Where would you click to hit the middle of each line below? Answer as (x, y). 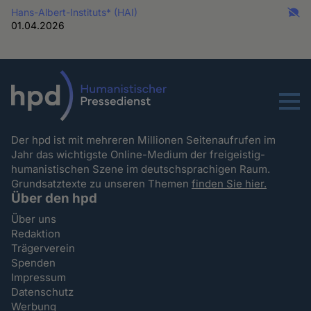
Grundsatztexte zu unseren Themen (102, 183)
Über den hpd (54, 198)
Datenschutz (43, 292)
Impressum (39, 277)
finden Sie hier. (229, 183)
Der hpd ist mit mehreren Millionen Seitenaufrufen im (144, 140)
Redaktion (36, 233)
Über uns (34, 219)
